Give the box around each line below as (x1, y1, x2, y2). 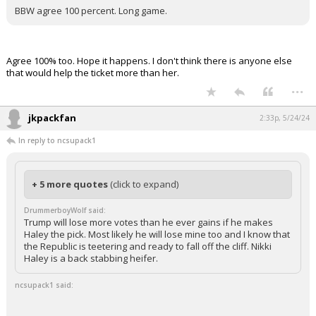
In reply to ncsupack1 (18, 135, 96, 145)
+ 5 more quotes (32, 178, 110, 190)
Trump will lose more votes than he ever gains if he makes (24, 216, 273, 229)
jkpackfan (28, 111, 76, 124)
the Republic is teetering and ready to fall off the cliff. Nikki (24, 240, 272, 253)
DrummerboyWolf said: (24, 205, 106, 215)
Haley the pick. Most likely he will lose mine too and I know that (24, 228, 290, 241)
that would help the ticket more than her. (6, 66, 179, 79)
